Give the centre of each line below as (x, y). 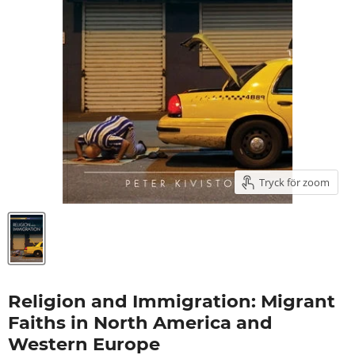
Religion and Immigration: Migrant (172, 301)
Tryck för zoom (294, 182)
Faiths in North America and (140, 323)
